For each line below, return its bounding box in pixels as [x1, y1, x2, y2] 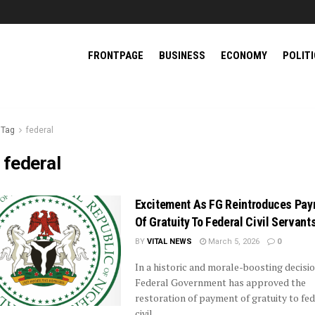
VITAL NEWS [146, 237, 192, 246]
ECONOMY [221, 49, 267, 62]
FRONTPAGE [88, 49, 143, 62]
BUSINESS [159, 49, 205, 62]
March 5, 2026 [205, 237, 259, 246]
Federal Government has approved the [134, 276, 306, 289]
